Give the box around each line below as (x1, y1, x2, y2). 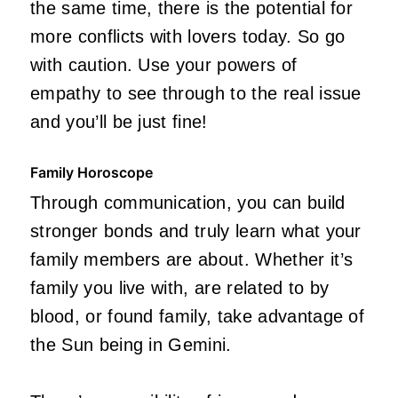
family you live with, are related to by (30, 277, 330, 298)
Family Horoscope (30, 163, 153, 181)
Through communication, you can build (30, 192, 346, 212)
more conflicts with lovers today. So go (30, 26, 346, 46)
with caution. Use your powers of (30, 54, 298, 75)
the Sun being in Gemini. (30, 334, 232, 354)
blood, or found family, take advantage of (30, 306, 365, 326)
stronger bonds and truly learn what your (30, 220, 362, 241)
